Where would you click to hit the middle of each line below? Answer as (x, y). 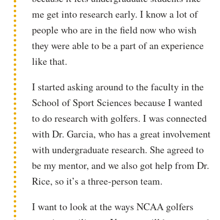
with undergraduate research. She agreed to (118, 150)
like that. (50, 61)
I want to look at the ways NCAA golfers (113, 206)
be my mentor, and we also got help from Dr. (121, 165)
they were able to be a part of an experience (118, 45)
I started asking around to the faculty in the (118, 87)
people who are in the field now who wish (114, 30)
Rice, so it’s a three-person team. (97, 181)
